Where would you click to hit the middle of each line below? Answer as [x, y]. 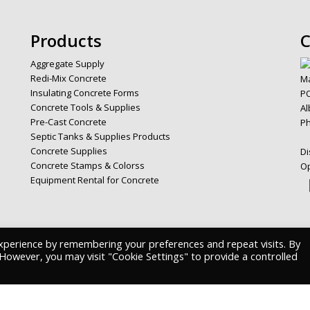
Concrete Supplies [69, 151]
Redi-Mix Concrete [69, 79]
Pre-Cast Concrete [69, 122]
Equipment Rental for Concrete [95, 180]
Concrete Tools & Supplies [85, 108]
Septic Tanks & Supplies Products [100, 137]
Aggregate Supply [67, 64]
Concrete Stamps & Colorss [88, 166]
